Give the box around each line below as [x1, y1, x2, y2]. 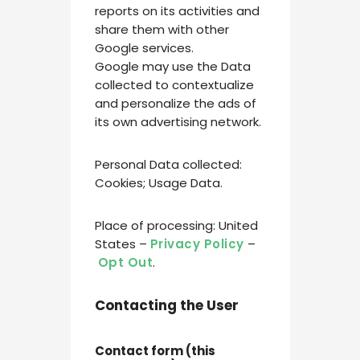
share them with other [94, 20, 229, 38]
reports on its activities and [94, 2, 260, 19]
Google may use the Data [94, 57, 251, 75]
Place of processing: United [94, 216, 258, 234]
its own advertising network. [94, 112, 261, 130]
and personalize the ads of [94, 94, 256, 112]
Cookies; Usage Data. [94, 174, 223, 191]
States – [94, 235, 150, 252]
